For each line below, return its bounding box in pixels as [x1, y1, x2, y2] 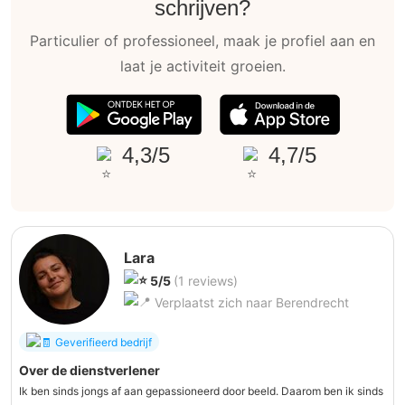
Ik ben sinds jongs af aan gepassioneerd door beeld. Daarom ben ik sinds [19, 384, 383, 399]
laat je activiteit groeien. [119, 57, 286, 76]
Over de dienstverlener [19, 363, 160, 379]
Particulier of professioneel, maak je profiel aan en [30, 32, 375, 51]
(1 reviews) [174, 273, 238, 289]
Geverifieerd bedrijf [55, 334, 152, 349]
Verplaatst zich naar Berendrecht [151, 295, 349, 311]
